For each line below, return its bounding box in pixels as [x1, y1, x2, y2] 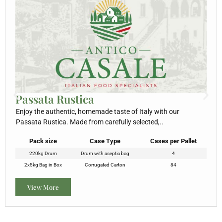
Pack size [29, 137, 57, 145]
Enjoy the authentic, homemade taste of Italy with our [16, 107, 179, 115]
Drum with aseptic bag [81, 151, 129, 157]
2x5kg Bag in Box [24, 162, 62, 168]
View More [27, 183, 59, 192]
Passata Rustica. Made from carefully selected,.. [16, 117, 164, 126]
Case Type [90, 137, 120, 145]
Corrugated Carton [85, 162, 125, 168]
